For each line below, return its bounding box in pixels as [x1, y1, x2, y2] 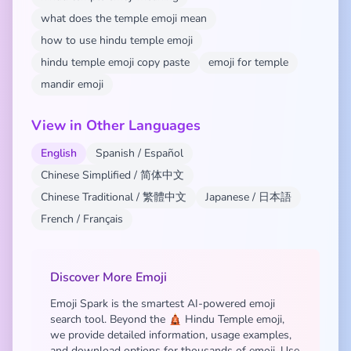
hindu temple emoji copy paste [41, 55, 190, 70]
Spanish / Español [96, 146, 183, 161]
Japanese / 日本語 [205, 190, 291, 204]
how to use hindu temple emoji [41, 33, 193, 48]
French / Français [41, 212, 123, 226]
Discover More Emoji [50, 269, 167, 286]
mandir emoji [41, 77, 103, 92]
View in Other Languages [31, 116, 201, 135]
